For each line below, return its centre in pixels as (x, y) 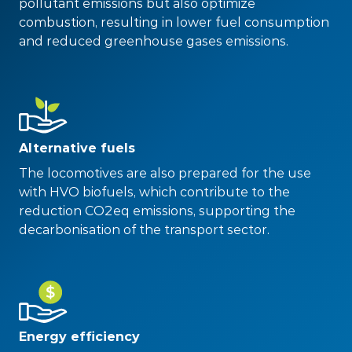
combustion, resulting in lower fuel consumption (174, 22)
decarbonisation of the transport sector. (144, 229)
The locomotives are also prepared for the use (165, 173)
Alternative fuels (77, 148)
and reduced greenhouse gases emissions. (154, 41)
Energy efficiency (79, 336)
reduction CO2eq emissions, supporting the (157, 211)
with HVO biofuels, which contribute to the (154, 192)
